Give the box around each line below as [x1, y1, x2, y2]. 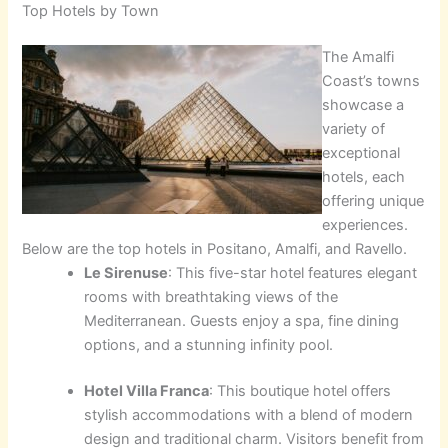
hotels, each [322, 167, 406, 186]
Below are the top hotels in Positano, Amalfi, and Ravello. [22, 239, 408, 258]
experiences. [322, 215, 409, 234]
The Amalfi [322, 47, 395, 66]
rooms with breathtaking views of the [84, 287, 339, 306]
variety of [322, 119, 386, 138]
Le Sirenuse [84, 263, 169, 282]
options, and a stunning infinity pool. [84, 335, 334, 354]
